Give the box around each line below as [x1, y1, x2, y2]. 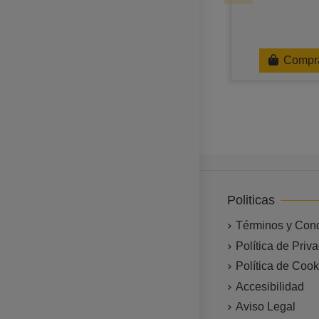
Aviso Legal [235, 300, 296, 313]
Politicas [226, 193, 275, 208]
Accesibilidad [235, 280, 304, 293]
